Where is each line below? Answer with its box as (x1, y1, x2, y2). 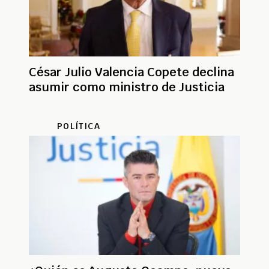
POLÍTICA (57, 121, 100, 132)
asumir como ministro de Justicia (29, 79, 225, 95)
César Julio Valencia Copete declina (29, 64, 234, 80)
